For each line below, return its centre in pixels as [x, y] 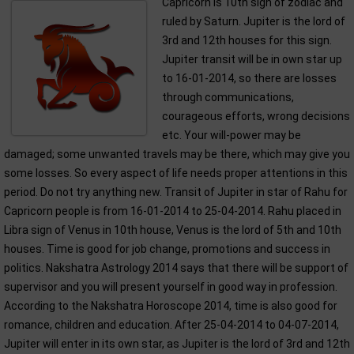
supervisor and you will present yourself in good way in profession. [171, 287]
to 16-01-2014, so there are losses [249, 78]
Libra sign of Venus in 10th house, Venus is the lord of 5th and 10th [173, 230]
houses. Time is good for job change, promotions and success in [167, 249]
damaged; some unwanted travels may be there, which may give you [177, 154]
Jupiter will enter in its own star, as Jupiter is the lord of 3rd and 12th [177, 344]
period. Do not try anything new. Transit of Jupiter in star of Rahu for [176, 192]
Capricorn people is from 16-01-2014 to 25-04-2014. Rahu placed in [173, 211]
